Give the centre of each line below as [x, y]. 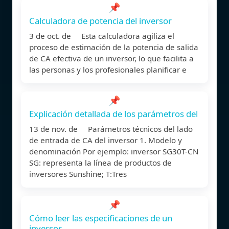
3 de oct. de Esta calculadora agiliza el [102, 36]
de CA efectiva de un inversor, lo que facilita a [111, 58]
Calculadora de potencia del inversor [100, 20]
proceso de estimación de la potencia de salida [114, 47]
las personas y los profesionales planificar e [108, 69]
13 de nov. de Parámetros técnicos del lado [111, 129]
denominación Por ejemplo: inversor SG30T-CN [114, 151]
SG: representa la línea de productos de [100, 162]
